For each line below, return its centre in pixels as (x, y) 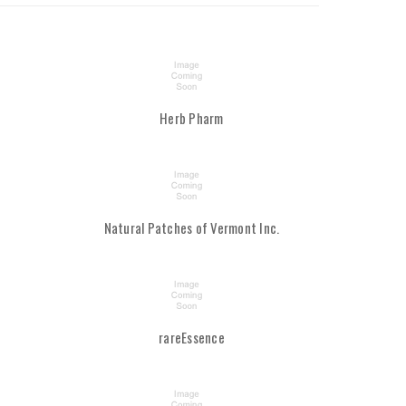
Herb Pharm (192, 118)
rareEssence (192, 338)
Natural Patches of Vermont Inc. (192, 228)
